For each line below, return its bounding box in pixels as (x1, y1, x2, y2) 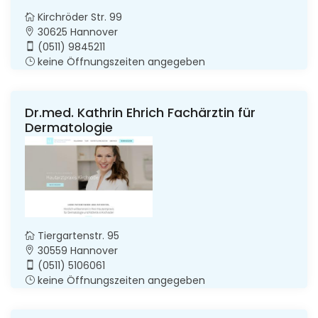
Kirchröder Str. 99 (35, 9, 122, 24)
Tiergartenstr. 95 (35, 228, 119, 243)
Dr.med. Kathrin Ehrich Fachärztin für (25, 103, 256, 121)
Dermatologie (25, 118, 113, 136)
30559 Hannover (35, 243, 118, 258)
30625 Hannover (35, 24, 118, 39)
